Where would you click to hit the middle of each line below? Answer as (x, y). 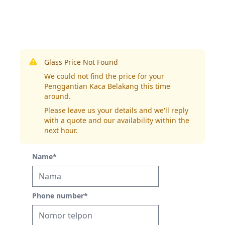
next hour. (61, 130)
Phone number (58, 196)
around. (58, 96)
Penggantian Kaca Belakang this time (107, 86)
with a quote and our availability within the (117, 120)
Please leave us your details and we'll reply (116, 110)
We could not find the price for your (104, 76)
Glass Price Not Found (81, 62)
